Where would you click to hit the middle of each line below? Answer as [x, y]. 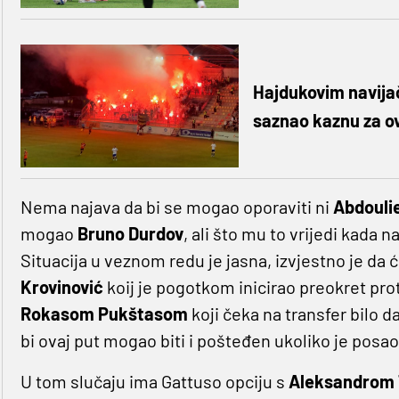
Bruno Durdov [130, 233]
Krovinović [61, 286]
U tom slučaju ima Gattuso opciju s [154, 381]
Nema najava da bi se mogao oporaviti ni [176, 206]
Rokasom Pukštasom [104, 313]
